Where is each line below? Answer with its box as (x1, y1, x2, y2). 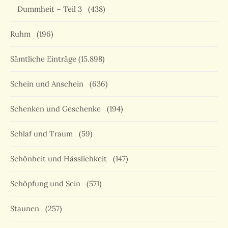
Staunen (10, 204, 43, 214)
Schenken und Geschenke (10, 104, 105, 114)
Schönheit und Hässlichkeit (10, 154, 111, 164)
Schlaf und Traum (10, 129, 77, 139)
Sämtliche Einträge (10, 54, 76, 64)
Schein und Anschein (10, 79, 88, 89)
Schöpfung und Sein (10, 179, 84, 189)
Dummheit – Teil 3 (17, 4, 86, 14)
